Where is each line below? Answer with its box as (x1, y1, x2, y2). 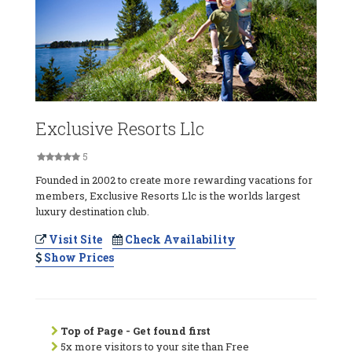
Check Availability (123, 231, 236, 247)
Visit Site (46, 231, 102, 247)
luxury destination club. (35, 203, 149, 218)
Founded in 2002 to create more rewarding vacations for (35, 172, 313, 187)
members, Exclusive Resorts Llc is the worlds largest (35, 188, 300, 203)
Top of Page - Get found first (60, 323, 211, 338)
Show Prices (42, 249, 114, 265)
